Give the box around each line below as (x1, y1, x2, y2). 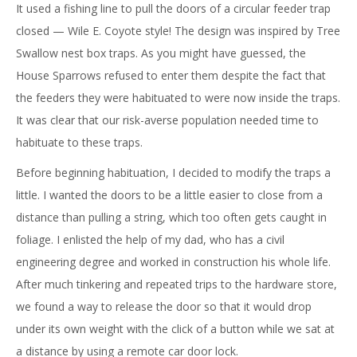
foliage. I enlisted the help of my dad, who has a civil (16, 232, 284, 247)
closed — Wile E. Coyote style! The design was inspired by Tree (16, 23, 340, 38)
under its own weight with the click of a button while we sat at (16, 321, 335, 336)
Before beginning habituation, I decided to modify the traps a (16, 165, 331, 180)
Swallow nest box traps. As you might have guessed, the (16, 45, 306, 61)
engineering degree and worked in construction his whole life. (16, 254, 331, 269)
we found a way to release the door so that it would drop (16, 299, 312, 314)
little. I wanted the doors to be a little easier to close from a (16, 187, 323, 202)
